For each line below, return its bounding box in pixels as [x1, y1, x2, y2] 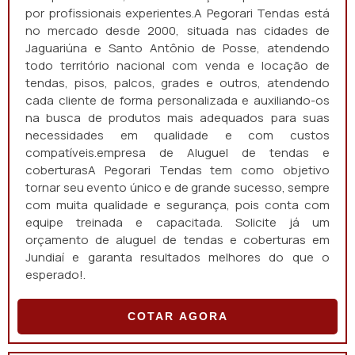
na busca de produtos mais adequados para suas [25, 109, 330, 126]
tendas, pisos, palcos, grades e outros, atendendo [25, 74, 330, 91]
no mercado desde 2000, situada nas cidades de [25, 22, 330, 39]
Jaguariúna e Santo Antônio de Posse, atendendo [25, 40, 330, 56]
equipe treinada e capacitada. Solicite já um [25, 214, 330, 231]
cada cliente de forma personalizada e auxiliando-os [25, 92, 330, 109]
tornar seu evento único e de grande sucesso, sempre [25, 179, 330, 196]
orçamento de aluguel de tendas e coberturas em [25, 231, 330, 248]
